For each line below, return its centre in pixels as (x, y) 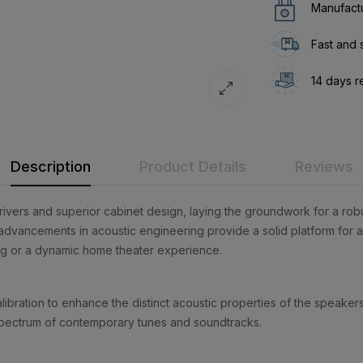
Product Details (192, 166)
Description (50, 166)
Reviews (324, 166)
